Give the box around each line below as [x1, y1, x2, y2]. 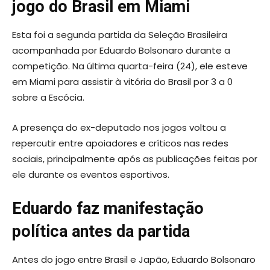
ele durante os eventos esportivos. [12, 168, 169, 181]
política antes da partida [12, 222, 190, 242]
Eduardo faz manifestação [12, 199, 204, 219]
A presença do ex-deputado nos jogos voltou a [12, 121, 226, 134]
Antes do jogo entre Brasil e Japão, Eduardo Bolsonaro [12, 253, 256, 266]
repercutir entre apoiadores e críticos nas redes [12, 137, 228, 150]
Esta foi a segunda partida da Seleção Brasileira [12, 28, 227, 42]
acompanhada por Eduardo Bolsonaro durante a [12, 44, 230, 57]
